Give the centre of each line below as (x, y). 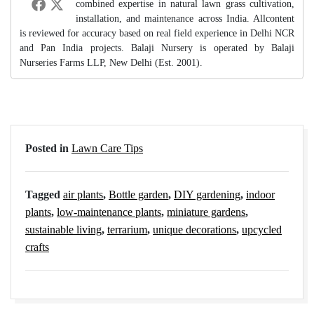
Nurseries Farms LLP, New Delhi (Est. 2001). (111, 62)
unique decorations (194, 229)
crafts (37, 247)
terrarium (127, 229)
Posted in (48, 148)
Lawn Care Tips (107, 148)
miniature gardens (206, 212)
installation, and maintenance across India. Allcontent (185, 18)
